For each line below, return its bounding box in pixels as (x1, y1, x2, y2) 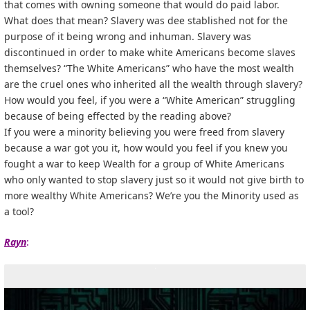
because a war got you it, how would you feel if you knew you (4, 140, 288, 154)
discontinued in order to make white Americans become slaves (4, 45, 295, 59)
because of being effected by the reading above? (4, 109, 231, 122)
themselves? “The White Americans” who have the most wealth (4, 61, 294, 75)
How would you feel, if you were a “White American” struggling (4, 93, 295, 107)
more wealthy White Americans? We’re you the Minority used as (4, 188, 299, 202)
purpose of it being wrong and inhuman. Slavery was (4, 29, 251, 43)
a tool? (4, 204, 34, 218)
